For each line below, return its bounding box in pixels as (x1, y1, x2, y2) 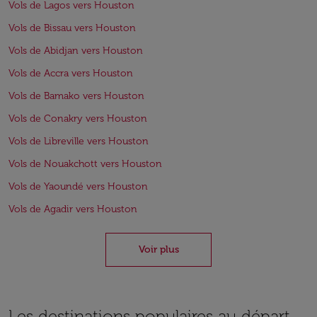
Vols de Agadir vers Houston (8, 203, 137, 215)
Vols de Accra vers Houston (8, 67, 133, 79)
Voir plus (138, 243, 179, 255)
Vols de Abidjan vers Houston (8, 45, 143, 57)
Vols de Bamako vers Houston (8, 90, 144, 102)
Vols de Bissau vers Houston (8, 22, 136, 34)
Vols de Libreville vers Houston (8, 135, 149, 147)
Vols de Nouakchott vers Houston (8, 158, 162, 170)
